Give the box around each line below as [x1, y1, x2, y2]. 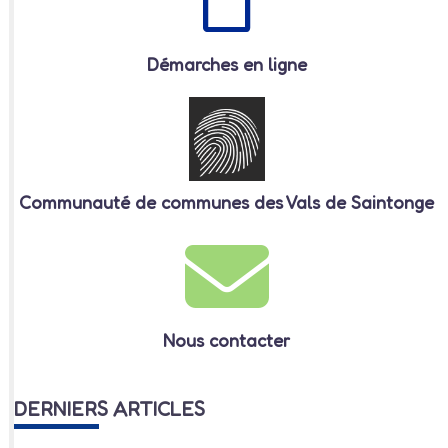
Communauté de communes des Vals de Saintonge [19, 191, 434, 214]
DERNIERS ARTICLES [13, 396, 205, 421]
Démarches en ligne [146, 52, 307, 75]
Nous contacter [163, 329, 290, 352]
